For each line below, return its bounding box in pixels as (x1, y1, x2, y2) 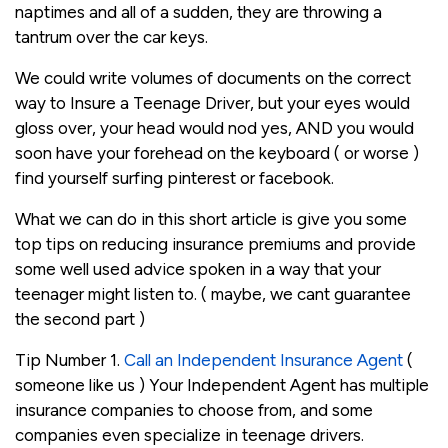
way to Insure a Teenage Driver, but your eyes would (15, 93, 410, 114)
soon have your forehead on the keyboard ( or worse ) (15, 143, 419, 164)
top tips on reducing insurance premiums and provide (15, 234, 416, 255)
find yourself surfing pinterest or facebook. (15, 168, 334, 189)
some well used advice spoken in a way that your (15, 259, 381, 280)
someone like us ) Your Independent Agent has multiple (15, 375, 429, 396)
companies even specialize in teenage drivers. (15, 425, 364, 446)
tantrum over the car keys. (15, 27, 208, 48)
